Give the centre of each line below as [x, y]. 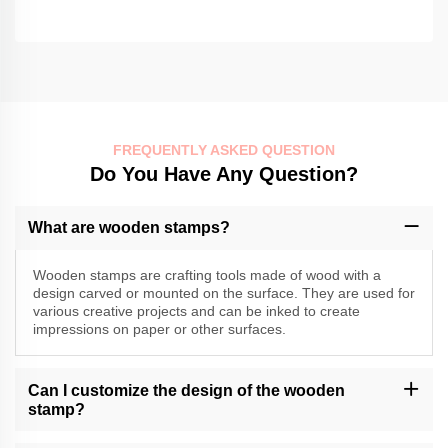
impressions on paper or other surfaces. [159, 329]
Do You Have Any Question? [224, 173]
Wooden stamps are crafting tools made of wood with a [206, 275]
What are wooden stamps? [128, 228]
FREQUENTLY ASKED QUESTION [224, 149]
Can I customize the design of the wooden [186, 390]
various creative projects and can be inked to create [196, 311]
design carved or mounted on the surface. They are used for [223, 293]
